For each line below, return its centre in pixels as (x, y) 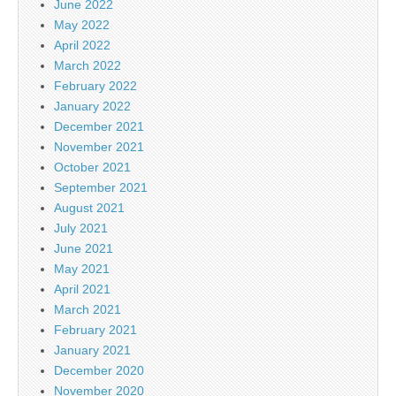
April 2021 (82, 289)
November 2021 (99, 146)
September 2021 (101, 187)
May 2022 (82, 24)
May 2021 (82, 268)
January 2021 (92, 350)
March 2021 (88, 309)
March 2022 (88, 65)
